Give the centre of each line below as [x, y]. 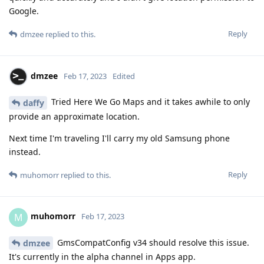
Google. [24, 11]
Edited [124, 76]
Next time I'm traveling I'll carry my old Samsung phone [119, 138]
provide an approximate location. [74, 116]
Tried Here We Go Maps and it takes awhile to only [149, 101]
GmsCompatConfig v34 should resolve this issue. [152, 242]
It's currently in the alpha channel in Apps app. [102, 257]
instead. [25, 151]
